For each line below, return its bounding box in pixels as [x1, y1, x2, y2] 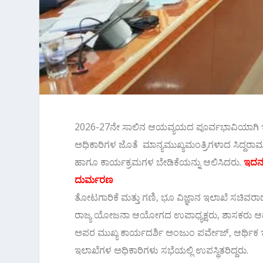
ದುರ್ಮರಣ [75, 173, 114, 186]
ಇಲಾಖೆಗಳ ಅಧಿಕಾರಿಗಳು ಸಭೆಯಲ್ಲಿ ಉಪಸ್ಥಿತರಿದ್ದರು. [75, 243, 249, 257]
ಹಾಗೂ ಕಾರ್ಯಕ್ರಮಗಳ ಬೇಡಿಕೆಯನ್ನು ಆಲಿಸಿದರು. [75, 155, 244, 168]
